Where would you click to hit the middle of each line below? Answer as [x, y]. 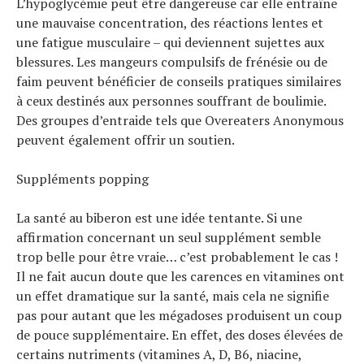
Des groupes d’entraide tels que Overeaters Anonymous [180, 120]
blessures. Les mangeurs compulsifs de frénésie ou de [172, 61]
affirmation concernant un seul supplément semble [169, 237]
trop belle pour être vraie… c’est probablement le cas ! [177, 256]
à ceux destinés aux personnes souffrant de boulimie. [171, 100]
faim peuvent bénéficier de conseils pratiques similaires [179, 81]
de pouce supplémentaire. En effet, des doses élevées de [180, 334]
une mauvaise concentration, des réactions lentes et [170, 22]
